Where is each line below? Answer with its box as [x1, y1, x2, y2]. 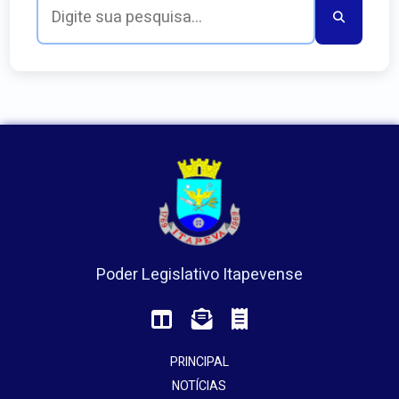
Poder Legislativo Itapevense [95, 262, 303, 287]
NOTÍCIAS [172, 377, 227, 396]
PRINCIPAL [169, 353, 229, 372]
